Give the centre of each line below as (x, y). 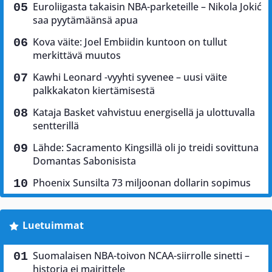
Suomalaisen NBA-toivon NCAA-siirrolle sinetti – (141, 256)
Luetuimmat (53, 226)
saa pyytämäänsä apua (85, 20)
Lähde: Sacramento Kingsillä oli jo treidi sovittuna (146, 148)
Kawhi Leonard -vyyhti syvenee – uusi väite (130, 77)
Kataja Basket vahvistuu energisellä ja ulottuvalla (144, 113)
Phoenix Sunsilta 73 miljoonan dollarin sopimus (142, 183)
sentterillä (56, 126)
